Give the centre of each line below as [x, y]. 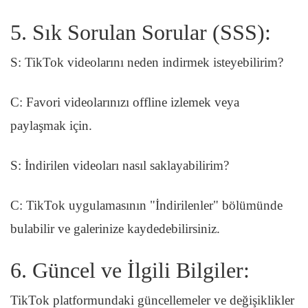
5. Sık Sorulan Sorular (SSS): [141, 32]
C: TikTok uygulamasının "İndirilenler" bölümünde [146, 205]
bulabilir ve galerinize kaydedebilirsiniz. [115, 228]
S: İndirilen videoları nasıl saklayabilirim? [120, 165]
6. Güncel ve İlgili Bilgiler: [130, 270]
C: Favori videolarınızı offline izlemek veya [125, 102]
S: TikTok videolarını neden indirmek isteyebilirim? [147, 62]
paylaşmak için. [51, 125]
